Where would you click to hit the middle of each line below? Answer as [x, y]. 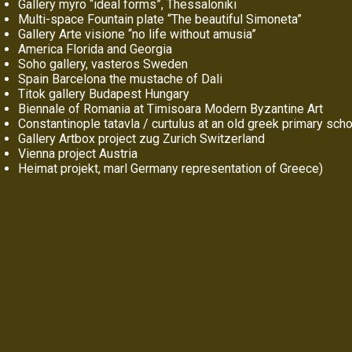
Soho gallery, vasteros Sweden [103, 64]
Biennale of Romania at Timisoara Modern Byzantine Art [170, 109]
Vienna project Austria [78, 154]
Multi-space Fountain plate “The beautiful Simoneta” [160, 19]
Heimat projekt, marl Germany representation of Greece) [170, 169]
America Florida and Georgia [95, 49]
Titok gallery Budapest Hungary [104, 94]
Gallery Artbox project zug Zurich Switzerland [141, 139]
